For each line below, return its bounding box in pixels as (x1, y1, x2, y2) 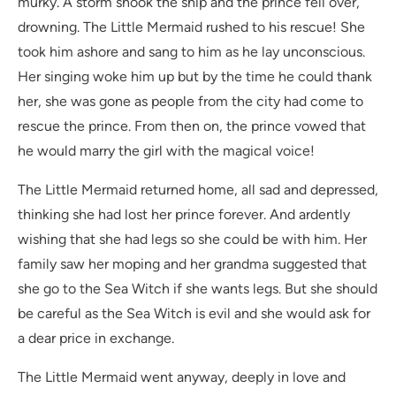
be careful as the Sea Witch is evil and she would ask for (18, 305, 370, 323)
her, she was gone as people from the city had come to (18, 93, 363, 110)
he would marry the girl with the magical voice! (18, 142, 315, 160)
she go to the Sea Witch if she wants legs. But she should (18, 280, 377, 298)
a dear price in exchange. (18, 330, 174, 347)
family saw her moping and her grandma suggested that (18, 255, 367, 273)
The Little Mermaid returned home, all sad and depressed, (18, 181, 378, 199)
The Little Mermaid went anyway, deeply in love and (18, 369, 346, 386)
